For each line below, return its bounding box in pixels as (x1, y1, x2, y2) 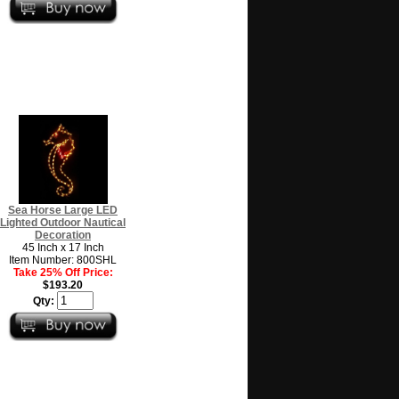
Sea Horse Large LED (8, 203, 118, 216)
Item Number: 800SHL (9, 253, 117, 266)
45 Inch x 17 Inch (21, 240, 104, 254)
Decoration (35, 228, 91, 241)
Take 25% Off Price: (12, 265, 113, 279)
